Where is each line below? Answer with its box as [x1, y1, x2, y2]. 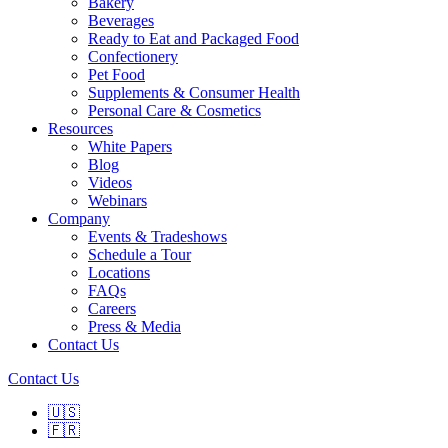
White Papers [88, 138, 172, 155]
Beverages [88, 12, 154, 29]
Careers [88, 300, 136, 317]
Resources [48, 120, 113, 137]
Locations [88, 264, 150, 281]
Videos [88, 174, 132, 191]
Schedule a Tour [88, 246, 191, 263]
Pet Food [88, 66, 145, 83]
